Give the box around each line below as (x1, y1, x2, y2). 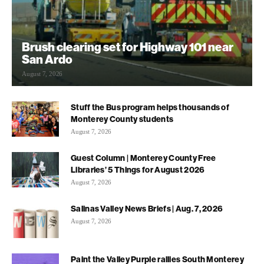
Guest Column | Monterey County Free (71, 152, 216, 163)
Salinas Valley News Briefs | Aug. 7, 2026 (71, 203, 223, 214)
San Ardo (22, 51, 72, 67)
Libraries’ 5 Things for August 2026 (71, 164, 205, 175)
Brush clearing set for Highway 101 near (22, 39, 233, 54)
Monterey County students (71, 113, 174, 124)
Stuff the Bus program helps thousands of (71, 101, 230, 113)
